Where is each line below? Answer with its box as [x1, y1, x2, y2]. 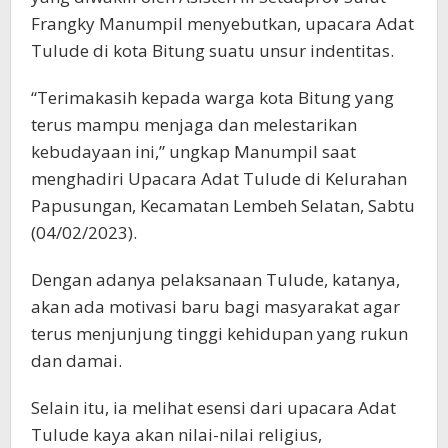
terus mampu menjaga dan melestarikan [31, 113, 357, 136]
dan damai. [31, 349, 122, 372]
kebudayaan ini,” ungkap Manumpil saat [31, 140, 356, 163]
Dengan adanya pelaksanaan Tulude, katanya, [31, 268, 400, 291]
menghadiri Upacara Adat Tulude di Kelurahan [31, 167, 407, 190]
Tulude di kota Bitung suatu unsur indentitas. [31, 39, 394, 62]
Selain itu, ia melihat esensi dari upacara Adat [31, 396, 396, 419]
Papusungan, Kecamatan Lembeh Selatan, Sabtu [31, 194, 415, 217]
